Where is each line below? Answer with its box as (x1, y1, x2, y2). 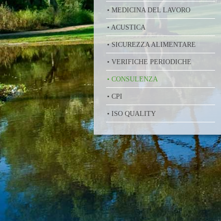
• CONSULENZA (107, 75, 158, 83)
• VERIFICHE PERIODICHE (107, 58, 191, 66)
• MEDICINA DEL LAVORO (107, 6, 190, 14)
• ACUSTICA (107, 24, 146, 31)
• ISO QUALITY (107, 110, 156, 117)
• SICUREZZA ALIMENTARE (107, 41, 196, 48)
